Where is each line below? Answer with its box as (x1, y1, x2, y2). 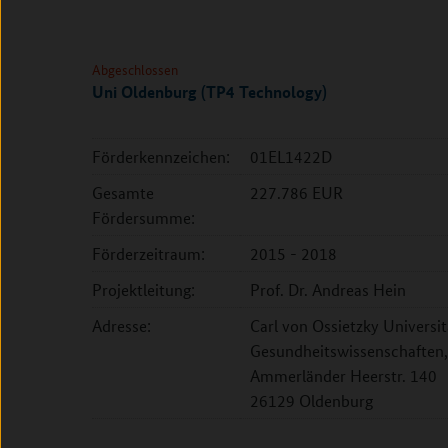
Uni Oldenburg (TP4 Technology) (92, 80, 327, 103)
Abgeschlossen (92, 59, 178, 79)
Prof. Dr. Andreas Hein (250, 279, 406, 300)
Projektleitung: (92, 279, 195, 300)
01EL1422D (250, 146, 332, 167)
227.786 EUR (250, 182, 343, 203)
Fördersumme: (92, 207, 195, 228)
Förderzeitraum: (92, 243, 205, 264)
